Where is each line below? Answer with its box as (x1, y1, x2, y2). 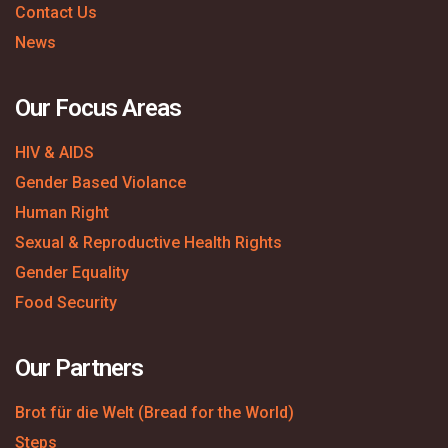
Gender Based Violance (15, 173, 186, 193)
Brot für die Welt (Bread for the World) (15, 403, 294, 423)
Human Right (15, 203, 109, 223)
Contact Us (15, 3, 97, 23)
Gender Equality (15, 263, 129, 283)
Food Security (15, 293, 117, 313)
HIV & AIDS (15, 143, 94, 163)
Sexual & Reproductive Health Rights (15, 233, 282, 253)
